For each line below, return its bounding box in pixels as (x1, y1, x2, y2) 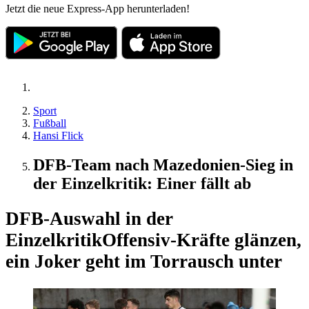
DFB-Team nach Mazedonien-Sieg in (33, 155, 293, 174)
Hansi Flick (33, 129, 83, 141)
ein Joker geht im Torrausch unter (6, 251, 282, 272)
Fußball (33, 117, 66, 129)
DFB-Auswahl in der (6, 208, 173, 230)
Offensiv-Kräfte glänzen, (102, 230, 301, 251)
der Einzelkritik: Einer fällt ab (33, 174, 251, 192)
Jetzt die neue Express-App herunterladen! (6, 2, 190, 14)
